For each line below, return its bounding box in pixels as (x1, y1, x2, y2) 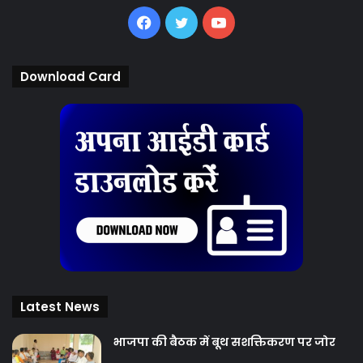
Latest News (20, 298, 100, 316)
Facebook (151, 13, 219, 31)
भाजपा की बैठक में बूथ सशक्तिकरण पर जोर (113, 334, 335, 351)
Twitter (187, 13, 237, 31)
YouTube (225, 13, 284, 31)
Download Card (20, 68, 121, 86)
